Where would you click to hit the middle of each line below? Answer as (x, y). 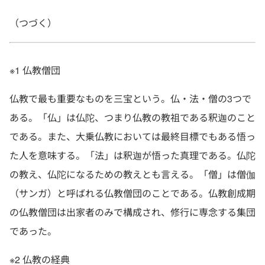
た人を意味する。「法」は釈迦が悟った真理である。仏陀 (132, 155)
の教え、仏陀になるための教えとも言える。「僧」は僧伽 (132, 174)
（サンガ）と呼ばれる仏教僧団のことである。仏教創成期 (132, 193)
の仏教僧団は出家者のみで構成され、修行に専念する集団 (132, 212)
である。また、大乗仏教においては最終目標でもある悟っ (132, 136)
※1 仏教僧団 (35, 70)
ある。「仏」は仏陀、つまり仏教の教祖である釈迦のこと (132, 117)
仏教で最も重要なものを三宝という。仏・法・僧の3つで (130, 98)
